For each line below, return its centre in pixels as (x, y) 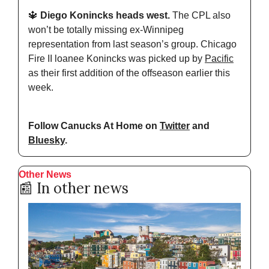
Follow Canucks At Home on (94, 126)
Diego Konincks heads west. (104, 16)
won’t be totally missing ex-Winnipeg (106, 30)
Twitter (175, 126)
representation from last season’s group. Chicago (132, 44)
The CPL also (200, 16)
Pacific (219, 59)
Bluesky (47, 141)
